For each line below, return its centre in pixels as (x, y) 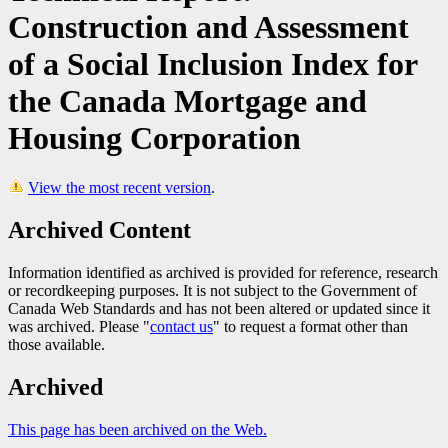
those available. (56, 344)
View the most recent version (119, 188)
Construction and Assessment (208, 26)
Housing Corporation (154, 137)
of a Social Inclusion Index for (212, 63)
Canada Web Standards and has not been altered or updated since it (219, 308)
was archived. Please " (79, 326)
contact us (181, 326)
